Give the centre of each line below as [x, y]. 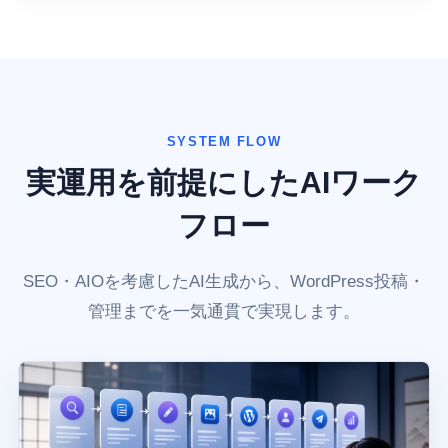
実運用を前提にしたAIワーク [224, 183]
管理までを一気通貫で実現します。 [224, 312]
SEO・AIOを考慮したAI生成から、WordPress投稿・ [224, 282]
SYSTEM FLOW [224, 142]
